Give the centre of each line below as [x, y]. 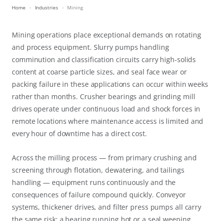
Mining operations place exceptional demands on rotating [107, 35]
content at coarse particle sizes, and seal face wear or [99, 72]
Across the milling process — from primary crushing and [104, 158]
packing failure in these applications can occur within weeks [110, 84]
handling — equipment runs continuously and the [94, 183]
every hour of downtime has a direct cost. [79, 134]
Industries [46, 8]
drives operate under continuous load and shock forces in [106, 109]
